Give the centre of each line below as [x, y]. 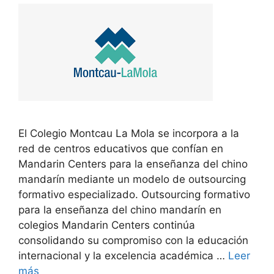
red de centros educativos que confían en [121, 148]
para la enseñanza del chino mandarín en [120, 209]
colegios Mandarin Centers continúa [107, 225]
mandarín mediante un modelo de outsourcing [132, 179]
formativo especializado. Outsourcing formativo [134, 194]
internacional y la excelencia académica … [123, 255]
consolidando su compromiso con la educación [133, 240]
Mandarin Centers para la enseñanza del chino [133, 164]
